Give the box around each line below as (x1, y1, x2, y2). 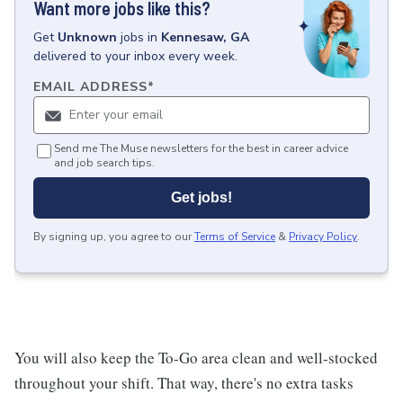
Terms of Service (194, 229, 275, 245)
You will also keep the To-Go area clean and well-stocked (14, 347, 378, 369)
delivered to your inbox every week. (33, 48, 237, 65)
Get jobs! (171, 190, 232, 206)
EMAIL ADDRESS (33, 78, 148, 96)
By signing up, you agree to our (33, 229, 192, 245)
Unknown (58, 29, 117, 46)
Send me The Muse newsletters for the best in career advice (54, 141, 348, 157)
